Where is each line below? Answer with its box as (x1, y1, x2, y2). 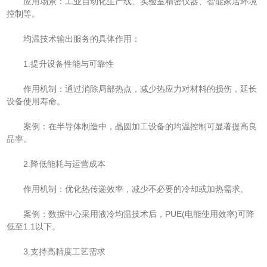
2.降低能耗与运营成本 (7, 159, 106, 169)
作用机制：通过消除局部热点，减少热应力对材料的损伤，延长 (7, 83, 257, 94)
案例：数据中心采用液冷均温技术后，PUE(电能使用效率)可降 (7, 209, 255, 219)
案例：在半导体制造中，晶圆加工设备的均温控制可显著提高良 (7, 121, 257, 131)
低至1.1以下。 (7, 221, 61, 231)
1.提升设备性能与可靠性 (7, 58, 114, 69)
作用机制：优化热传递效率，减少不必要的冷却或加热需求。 (7, 184, 249, 194)
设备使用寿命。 (7, 96, 66, 106)
